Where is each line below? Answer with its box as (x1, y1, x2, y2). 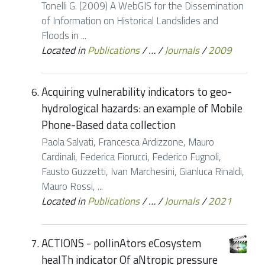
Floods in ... (41, 27, 86, 43)
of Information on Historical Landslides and (41, 12, 218, 28)
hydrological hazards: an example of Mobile (41, 100, 243, 117)
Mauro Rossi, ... (41, 179, 103, 195)
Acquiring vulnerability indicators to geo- (41, 83, 232, 101)
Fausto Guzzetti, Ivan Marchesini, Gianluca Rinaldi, (41, 164, 244, 180)
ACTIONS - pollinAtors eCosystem (41, 235, 201, 252)
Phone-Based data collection (41, 117, 176, 134)
